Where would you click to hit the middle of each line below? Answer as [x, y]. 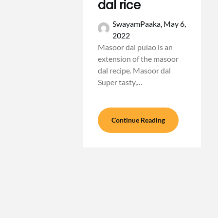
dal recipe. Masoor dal [135, 70]
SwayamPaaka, [138, 24]
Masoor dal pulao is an [136, 47]
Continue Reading [138, 120]
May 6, [175, 24]
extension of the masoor [138, 59]
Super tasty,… [120, 82]
